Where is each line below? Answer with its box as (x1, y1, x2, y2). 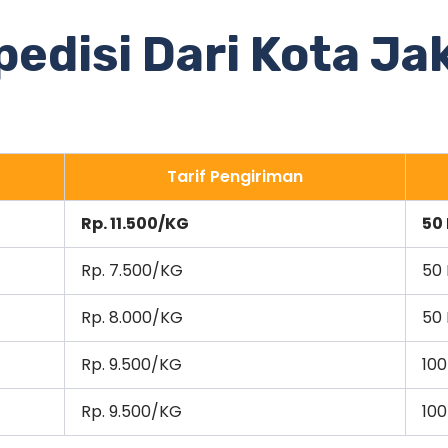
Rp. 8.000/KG (81, 305, 183, 329)
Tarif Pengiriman (167, 164, 303, 188)
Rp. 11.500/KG (81, 211, 189, 235)
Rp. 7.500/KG (81, 258, 183, 282)
